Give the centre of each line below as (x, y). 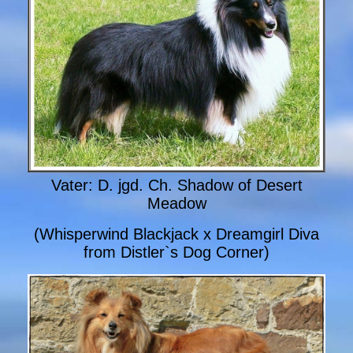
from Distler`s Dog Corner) (176, 252)
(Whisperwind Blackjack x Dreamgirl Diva (176, 234)
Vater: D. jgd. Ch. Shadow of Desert (176, 185)
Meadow (176, 203)
